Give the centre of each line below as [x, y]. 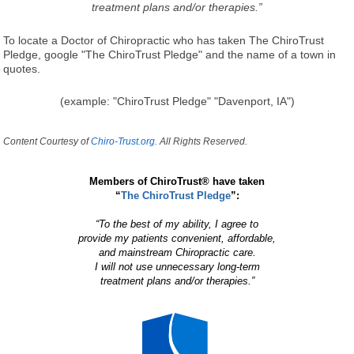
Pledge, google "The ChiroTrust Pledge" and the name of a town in [170, 54]
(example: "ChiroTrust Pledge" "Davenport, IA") [177, 101]
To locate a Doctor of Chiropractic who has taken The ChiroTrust [164, 40]
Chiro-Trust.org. [124, 141]
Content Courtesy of [47, 141]
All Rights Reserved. [203, 141]
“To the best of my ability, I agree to [177, 224]
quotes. [22, 68]
